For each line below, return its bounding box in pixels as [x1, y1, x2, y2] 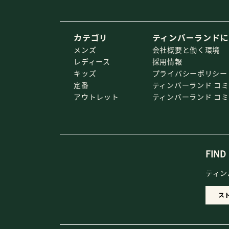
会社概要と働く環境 [152, 44, 220, 55]
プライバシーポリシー [152, 67, 227, 78]
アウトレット [74, 91, 119, 102]
